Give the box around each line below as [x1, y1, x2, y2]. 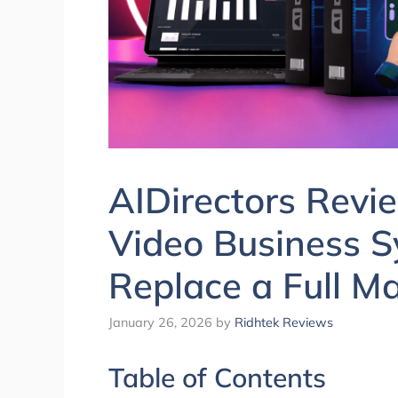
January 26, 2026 [108, 314, 212, 331]
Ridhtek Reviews [235, 314, 333, 331]
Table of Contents [108, 361, 326, 395]
